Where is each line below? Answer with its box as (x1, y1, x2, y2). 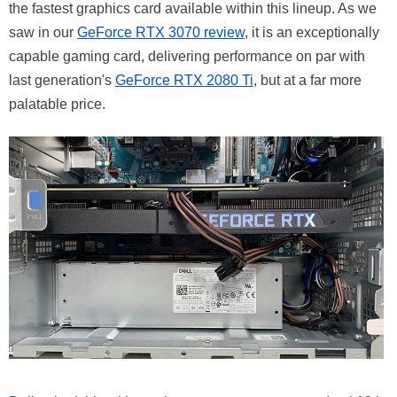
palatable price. (9, 97, 105, 113)
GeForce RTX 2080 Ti (115, 73, 253, 89)
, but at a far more (253, 73, 362, 89)
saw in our (9, 25, 77, 41)
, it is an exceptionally (245, 25, 379, 41)
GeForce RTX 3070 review (77, 25, 245, 41)
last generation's (9, 73, 115, 89)
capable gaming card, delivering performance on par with (9, 49, 365, 65)
